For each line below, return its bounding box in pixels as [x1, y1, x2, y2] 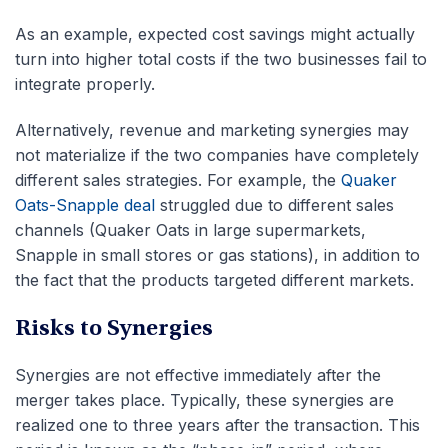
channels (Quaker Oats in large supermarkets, [15, 219, 366, 240]
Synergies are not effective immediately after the [15, 364, 381, 385]
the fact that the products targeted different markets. [15, 269, 414, 290]
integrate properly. [15, 73, 155, 94]
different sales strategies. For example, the [15, 169, 341, 190]
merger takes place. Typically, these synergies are [15, 389, 394, 410]
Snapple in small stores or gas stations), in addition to [15, 244, 420, 265]
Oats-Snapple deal [15, 194, 155, 215]
